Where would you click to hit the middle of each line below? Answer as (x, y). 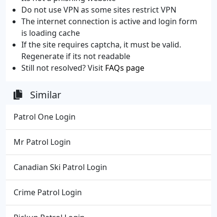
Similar (46, 95)
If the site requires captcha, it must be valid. (101, 45)
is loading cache (51, 33)
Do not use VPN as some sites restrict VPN (99, 10)
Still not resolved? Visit (63, 68)
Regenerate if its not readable (76, 56)
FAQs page (125, 68)
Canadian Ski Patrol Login (60, 167)
